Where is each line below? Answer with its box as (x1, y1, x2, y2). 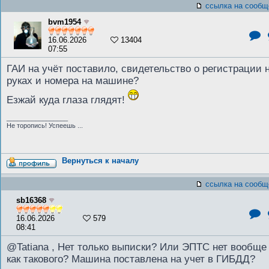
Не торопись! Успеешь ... (7, 122, 83, 129)
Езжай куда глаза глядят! (7, 94, 128, 106)
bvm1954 (48, 17, 81, 26)
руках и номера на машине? (7, 75, 139, 86)
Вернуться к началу (62, 156, 139, 165)
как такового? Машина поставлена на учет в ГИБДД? (7, 253, 255, 265)
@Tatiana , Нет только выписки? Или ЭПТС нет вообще (7, 241, 267, 253)
